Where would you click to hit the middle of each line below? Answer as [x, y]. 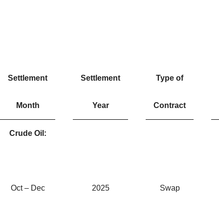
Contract [170, 105]
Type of [170, 78]
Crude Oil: [28, 133]
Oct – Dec [28, 188]
